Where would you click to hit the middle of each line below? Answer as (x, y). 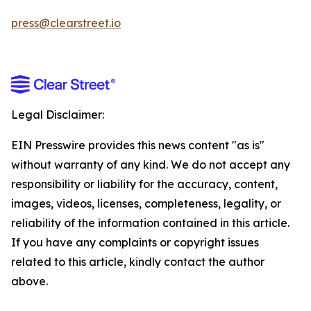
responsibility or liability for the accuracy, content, (144, 184)
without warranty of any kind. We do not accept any (151, 165)
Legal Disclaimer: (58, 115)
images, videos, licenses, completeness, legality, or (146, 203)
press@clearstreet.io (66, 23)
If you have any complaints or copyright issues (135, 242)
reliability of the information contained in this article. (150, 223)
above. (30, 281)
